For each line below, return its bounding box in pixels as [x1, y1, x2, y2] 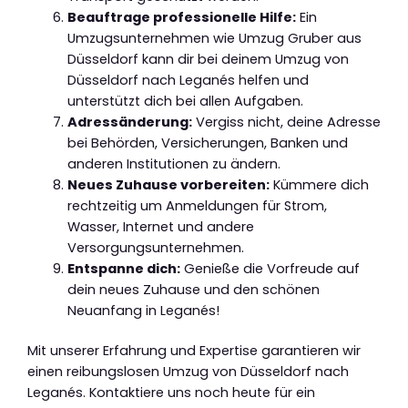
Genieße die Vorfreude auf [179, 259, 360, 278]
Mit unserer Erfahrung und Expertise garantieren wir [27, 342, 361, 361]
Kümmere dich [269, 175, 369, 194]
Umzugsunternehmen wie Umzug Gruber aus [66, 28, 362, 47]
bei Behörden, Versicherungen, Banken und [66, 133, 348, 152]
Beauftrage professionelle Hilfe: [66, 7, 296, 26]
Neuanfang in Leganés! [66, 301, 219, 320]
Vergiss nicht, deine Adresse [191, 112, 381, 131]
